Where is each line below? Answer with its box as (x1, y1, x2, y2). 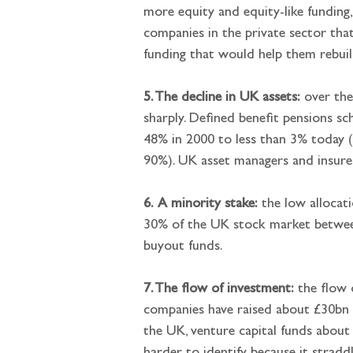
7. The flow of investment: (143, 283, 294, 297)
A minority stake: (158, 198, 258, 212)
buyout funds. (143, 240, 223, 255)
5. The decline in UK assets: (143, 91, 300, 106)
